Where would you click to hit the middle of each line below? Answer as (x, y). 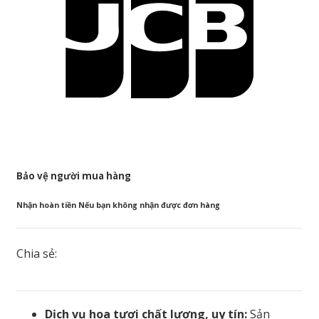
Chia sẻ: (37, 254)
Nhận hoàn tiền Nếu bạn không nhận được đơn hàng (118, 205)
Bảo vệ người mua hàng (74, 176)
